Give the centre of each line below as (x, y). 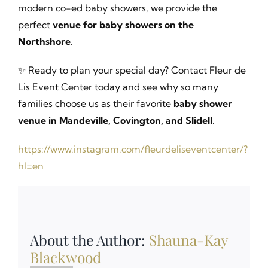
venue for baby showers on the (123, 25)
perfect (35, 25)
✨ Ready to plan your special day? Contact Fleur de (132, 70)
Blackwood (65, 257)
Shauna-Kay (188, 240)
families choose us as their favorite (95, 103)
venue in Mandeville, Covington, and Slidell (115, 120)
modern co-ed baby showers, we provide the (117, 8)
